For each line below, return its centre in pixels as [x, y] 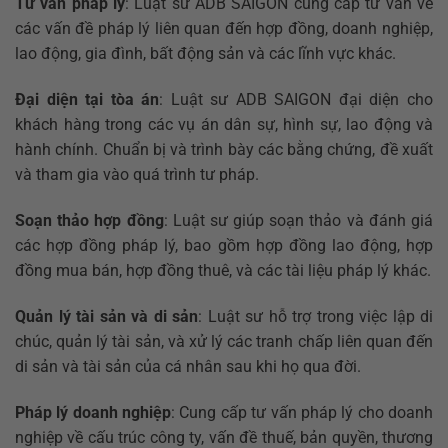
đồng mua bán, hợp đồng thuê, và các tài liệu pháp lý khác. [223, 270]
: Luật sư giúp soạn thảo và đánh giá [298, 220]
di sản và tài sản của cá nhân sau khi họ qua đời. [188, 366]
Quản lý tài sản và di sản [106, 316]
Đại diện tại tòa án [87, 100]
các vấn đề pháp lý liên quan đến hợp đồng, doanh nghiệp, [224, 29]
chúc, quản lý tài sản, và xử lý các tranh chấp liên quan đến [224, 341]
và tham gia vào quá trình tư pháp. [137, 175]
